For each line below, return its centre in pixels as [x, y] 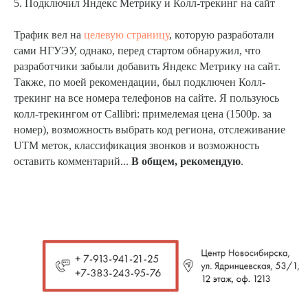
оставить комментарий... [73, 161]
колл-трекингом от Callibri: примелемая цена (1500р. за [143, 113]
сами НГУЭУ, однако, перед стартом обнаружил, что [137, 50]
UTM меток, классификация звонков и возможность [136, 145]
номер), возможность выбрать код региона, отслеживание [150, 129]
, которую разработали [222, 34]
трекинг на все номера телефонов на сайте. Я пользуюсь [146, 98]
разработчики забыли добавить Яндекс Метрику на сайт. [147, 66]
